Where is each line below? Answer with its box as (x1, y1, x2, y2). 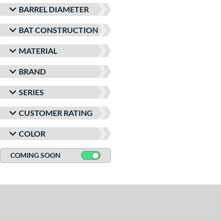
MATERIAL (19, 46, 57, 55)
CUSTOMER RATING (19, 108, 93, 117)
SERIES (19, 87, 44, 97)
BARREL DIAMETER (19, 4, 89, 14)
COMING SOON (10, 151, 61, 159)
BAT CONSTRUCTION (19, 25, 98, 35)
